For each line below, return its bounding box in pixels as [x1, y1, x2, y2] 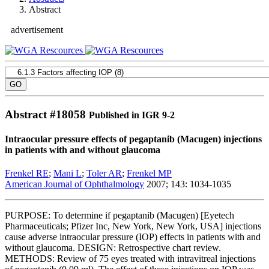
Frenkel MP [127, 168, 172, 179]
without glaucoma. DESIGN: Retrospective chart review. [5, 243, 221, 253]
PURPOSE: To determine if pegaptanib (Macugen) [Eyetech [5, 210, 234, 221]
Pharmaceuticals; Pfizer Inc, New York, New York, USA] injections [5, 221, 261, 232]
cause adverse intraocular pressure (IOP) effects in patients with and [5, 232, 261, 243]
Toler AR [86, 168, 122, 179]
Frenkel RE [5, 168, 49, 179]
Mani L [53, 168, 82, 179]
